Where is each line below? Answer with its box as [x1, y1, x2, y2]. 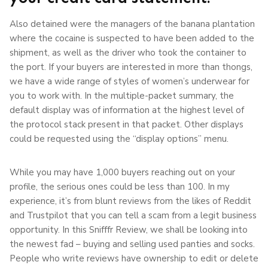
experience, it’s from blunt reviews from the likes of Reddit [10, 194, 251, 207]
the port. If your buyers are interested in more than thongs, [10, 60, 252, 73]
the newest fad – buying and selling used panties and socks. [10, 237, 255, 250]
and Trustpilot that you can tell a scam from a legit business [10, 209, 257, 221]
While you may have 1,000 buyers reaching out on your [10, 166, 235, 178]
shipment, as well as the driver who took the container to [10, 46, 246, 59]
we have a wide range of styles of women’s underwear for [10, 75, 249, 87]
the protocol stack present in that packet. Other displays [10, 118, 243, 130]
